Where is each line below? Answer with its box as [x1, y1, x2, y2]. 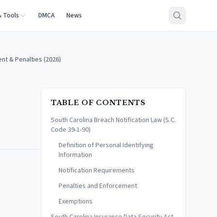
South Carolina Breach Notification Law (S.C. [51, 115, 176, 125]
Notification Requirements [59, 166, 135, 175]
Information [59, 150, 92, 160]
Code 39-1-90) [51, 125, 91, 135]
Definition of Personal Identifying [59, 140, 154, 150]
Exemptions [59, 197, 93, 206]
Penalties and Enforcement [59, 181, 137, 191]
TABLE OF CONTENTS [51, 98, 146, 107]
